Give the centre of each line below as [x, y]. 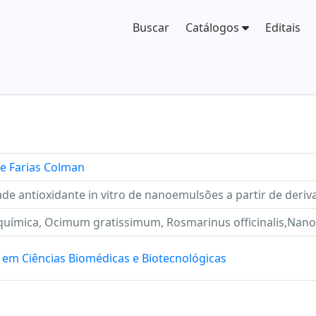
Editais [283, 27]
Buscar [151, 27]
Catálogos [214, 27]
